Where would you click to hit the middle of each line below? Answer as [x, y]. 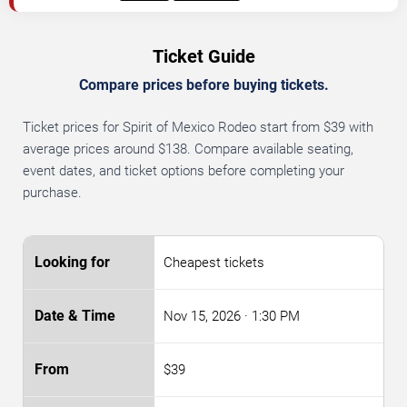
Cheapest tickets [214, 263]
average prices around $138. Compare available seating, [188, 149]
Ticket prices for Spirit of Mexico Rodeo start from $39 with [198, 128]
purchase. [52, 193]
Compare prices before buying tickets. [203, 85]
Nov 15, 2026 [202, 317]
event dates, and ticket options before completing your [184, 171]
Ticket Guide [203, 57]
